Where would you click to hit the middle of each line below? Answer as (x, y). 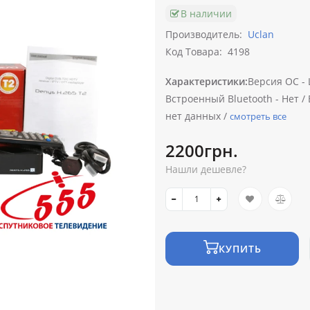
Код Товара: (194, 52)
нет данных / (198, 116)
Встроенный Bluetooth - (222, 99)
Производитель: (204, 35)
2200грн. (202, 151)
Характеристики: (207, 82)
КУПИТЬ (240, 249)
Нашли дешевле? (206, 170)
